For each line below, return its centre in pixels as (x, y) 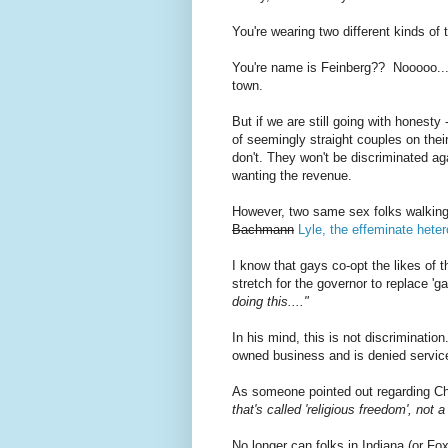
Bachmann (263, 230)
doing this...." (270, 302)
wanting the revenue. (292, 176)
